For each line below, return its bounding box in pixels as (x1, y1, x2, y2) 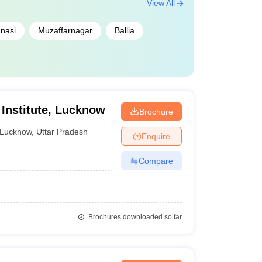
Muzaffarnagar (37, 26, 92, 35)
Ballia (114, 26, 135, 35)
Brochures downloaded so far (86, 213, 182, 221)
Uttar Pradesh (36, 126, 88, 136)
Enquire (141, 131, 170, 141)
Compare (138, 156, 173, 166)
